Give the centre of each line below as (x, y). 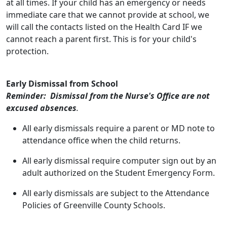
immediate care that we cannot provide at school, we (108, 15)
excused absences (41, 108)
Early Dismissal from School (62, 84)
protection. (27, 51)
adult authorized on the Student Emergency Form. (119, 173)
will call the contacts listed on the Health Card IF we (104, 27)
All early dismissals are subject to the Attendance (116, 193)
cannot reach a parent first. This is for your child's (101, 39)
